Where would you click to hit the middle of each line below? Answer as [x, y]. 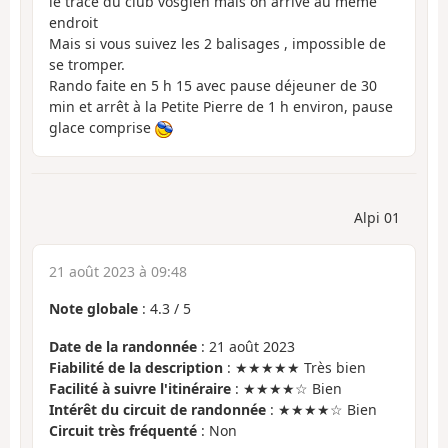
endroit [73, 23]
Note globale [93, 308]
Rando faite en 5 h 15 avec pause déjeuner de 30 [213, 86]
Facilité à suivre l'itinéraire [140, 389]
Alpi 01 [377, 217]
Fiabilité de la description [136, 368]
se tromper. [87, 65]
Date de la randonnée [123, 347]
